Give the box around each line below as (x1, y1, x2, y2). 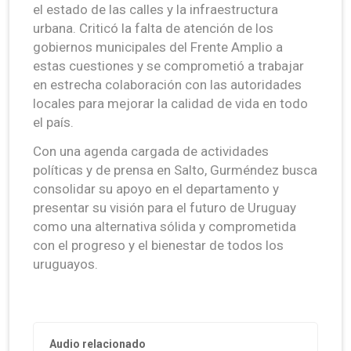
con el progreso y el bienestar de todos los (33, 237, 284, 253)
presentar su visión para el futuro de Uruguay (33, 199, 296, 215)
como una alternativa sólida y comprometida (33, 218, 296, 234)
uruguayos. (33, 255, 98, 272)
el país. (33, 114, 74, 130)
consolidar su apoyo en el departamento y (33, 180, 279, 197)
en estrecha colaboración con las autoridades (33, 76, 302, 92)
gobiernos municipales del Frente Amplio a (33, 38, 283, 55)
